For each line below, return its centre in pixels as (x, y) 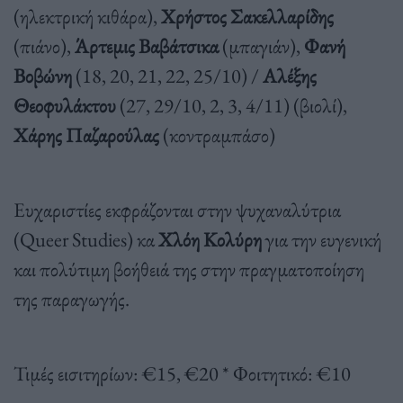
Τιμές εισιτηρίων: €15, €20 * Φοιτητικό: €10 (182, 373)
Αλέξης (288, 75)
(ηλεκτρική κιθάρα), (87, 16)
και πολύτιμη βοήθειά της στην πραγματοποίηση (189, 269)
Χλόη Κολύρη (210, 239)
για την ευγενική (322, 239)
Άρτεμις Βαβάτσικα (147, 45)
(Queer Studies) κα (86, 239)
